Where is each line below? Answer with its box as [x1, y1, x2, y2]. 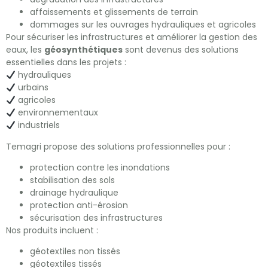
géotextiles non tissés [30, 245, 120, 258]
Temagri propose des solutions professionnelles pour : [6, 140, 230, 153]
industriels [15, 119, 60, 132]
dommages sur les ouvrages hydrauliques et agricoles [30, 19, 256, 31]
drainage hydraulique [30, 187, 118, 199]
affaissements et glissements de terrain [30, 6, 198, 19]
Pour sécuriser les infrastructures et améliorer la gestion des [6, 31, 257, 44]
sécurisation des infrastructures [30, 212, 163, 224]
